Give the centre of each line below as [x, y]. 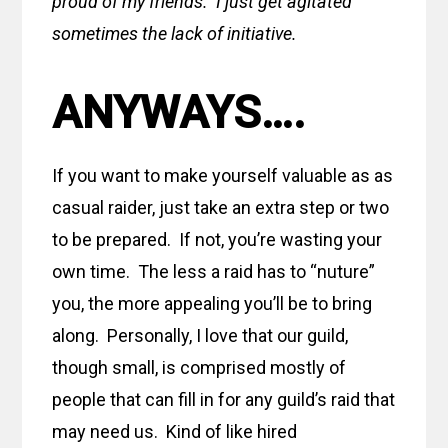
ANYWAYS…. [179, 113]
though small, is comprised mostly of [199, 368]
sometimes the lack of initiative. [177, 34]
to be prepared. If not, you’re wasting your [217, 240]
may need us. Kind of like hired [175, 432]
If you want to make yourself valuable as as [223, 176]
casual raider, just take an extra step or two [221, 208]
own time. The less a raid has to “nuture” [214, 272]
